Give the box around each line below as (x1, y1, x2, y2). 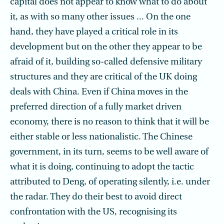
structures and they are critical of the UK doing (10, 72, 197, 82)
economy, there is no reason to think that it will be (10, 117, 209, 127)
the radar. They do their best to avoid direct (10, 192, 182, 202)
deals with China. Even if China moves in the (10, 87, 188, 97)
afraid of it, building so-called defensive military (10, 57, 202, 67)
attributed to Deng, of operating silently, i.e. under (10, 177, 210, 187)
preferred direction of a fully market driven (10, 102, 181, 112)
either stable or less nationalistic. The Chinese (10, 132, 192, 142)
